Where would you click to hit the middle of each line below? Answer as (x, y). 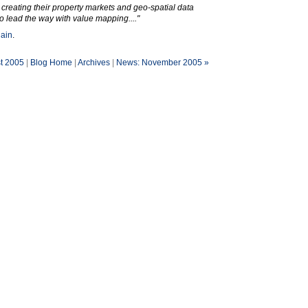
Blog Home (51, 63)
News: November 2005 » (163, 63)
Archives (94, 63)
